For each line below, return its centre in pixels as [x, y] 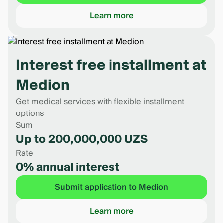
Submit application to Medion [111, 187]
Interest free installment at [111, 65]
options [30, 113]
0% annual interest [68, 167]
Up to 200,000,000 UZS [82, 139]
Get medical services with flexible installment [100, 102]
